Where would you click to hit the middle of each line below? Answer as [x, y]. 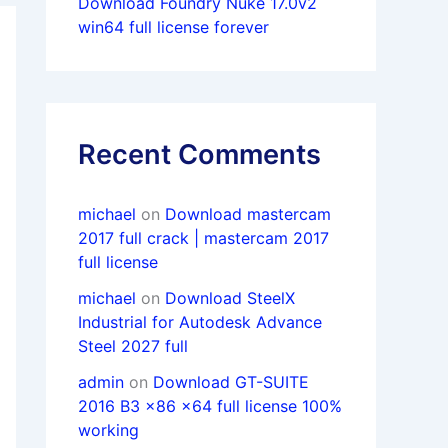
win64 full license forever [173, 27]
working [108, 430]
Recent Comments [199, 155]
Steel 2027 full [133, 346]
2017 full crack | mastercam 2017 [203, 238]
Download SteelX [230, 298]
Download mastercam [248, 214]
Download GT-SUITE [231, 382]
